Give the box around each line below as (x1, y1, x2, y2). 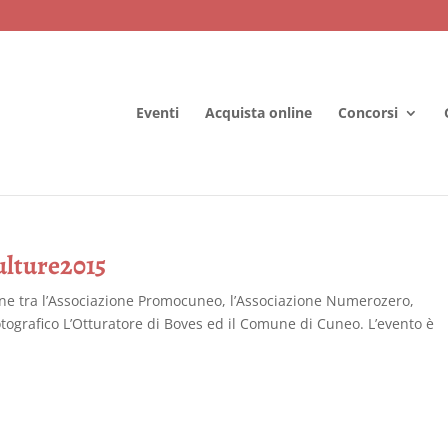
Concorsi (337, 103, 398, 122)
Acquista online (204, 103, 312, 122)
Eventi (135, 103, 179, 122)
